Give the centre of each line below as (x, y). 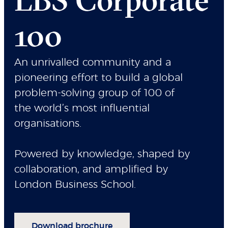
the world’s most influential (82, 108)
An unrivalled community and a (93, 62)
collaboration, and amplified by (91, 169)
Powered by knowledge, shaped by (102, 154)
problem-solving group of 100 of (94, 93)
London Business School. (75, 184)
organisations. (48, 123)
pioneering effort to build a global (98, 78)
